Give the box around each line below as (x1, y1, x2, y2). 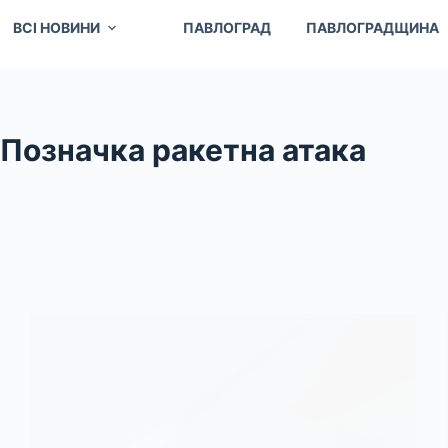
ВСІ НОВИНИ (12, 18, 100, 36)
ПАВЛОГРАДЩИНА (305, 18, 439, 36)
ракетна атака (145, 131, 366, 168)
